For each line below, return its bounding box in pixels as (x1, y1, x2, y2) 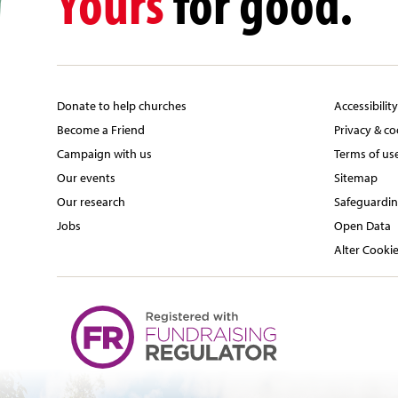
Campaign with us (57, 144, 152, 162)
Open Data (334, 216, 392, 234)
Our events (57, 168, 115, 186)
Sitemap (334, 168, 378, 186)
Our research (57, 192, 125, 210)
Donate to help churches (57, 96, 187, 114)
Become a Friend (57, 120, 145, 138)
